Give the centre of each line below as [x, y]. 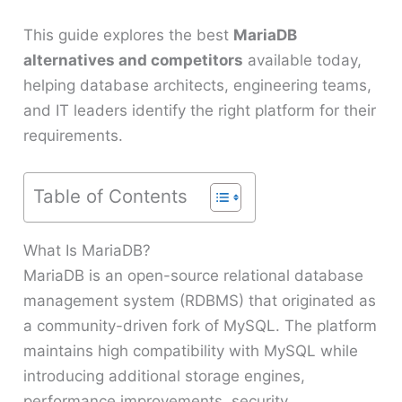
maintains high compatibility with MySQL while [191, 350]
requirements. [74, 135]
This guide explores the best [129, 35]
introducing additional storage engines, [165, 376]
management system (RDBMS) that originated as [200, 300]
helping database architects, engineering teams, [198, 85]
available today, [303, 60]
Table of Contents [111, 196]
